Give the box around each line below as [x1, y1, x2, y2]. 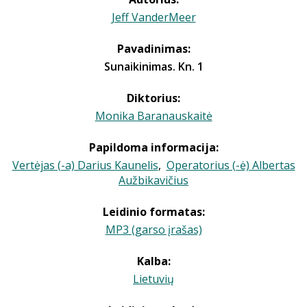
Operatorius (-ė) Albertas [166, 158, 295, 173]
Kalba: [136, 254, 171, 269]
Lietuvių [133, 271, 174, 286]
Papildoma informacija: [88, 140, 219, 155]
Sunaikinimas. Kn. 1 [103, 59, 204, 74]
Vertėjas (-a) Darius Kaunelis [12, 158, 158, 173]
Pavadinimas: [116, 41, 191, 56]
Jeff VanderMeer [111, 10, 196, 25]
